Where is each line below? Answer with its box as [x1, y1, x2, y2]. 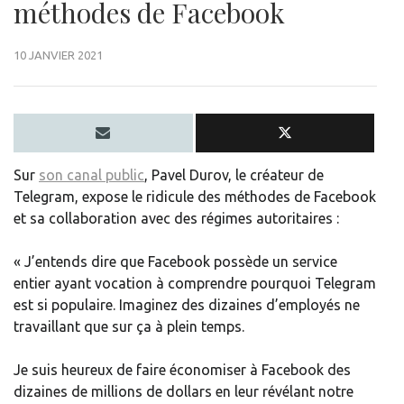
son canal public [39, 167, 144, 184]
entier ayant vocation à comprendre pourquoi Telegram [14, 275, 376, 292]
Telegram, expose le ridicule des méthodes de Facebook [14, 188, 376, 206]
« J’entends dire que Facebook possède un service [14, 253, 337, 271]
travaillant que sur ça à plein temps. [14, 318, 244, 335]
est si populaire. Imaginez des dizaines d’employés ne [14, 297, 360, 314]
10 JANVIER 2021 [14, 49, 103, 62]
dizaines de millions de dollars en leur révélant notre [14, 383, 353, 400]
